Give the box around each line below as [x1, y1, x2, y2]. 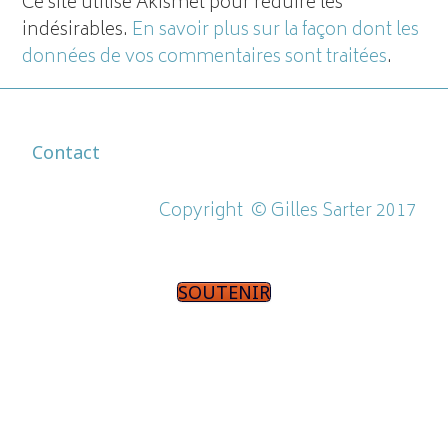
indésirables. [22, 14, 133, 47]
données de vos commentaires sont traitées [22, 41, 388, 74]
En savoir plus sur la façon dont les [132, 14, 420, 47]
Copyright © [158, 195, 267, 228]
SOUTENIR [178, 279, 270, 304]
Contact [32, 139, 101, 164]
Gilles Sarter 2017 [270, 195, 416, 228]
